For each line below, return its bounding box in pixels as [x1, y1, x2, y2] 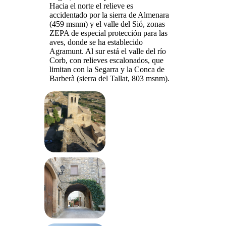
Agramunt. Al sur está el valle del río [49, 47, 166, 55]
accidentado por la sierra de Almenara [49, 11, 169, 19]
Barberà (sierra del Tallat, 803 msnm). [49, 74, 169, 83]
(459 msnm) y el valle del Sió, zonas [49, 20, 165, 28]
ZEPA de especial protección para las [49, 29, 167, 37]
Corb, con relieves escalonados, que [49, 56, 163, 65]
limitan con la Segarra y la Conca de [49, 65, 164, 74]
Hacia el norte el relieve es [49, 2, 133, 10]
